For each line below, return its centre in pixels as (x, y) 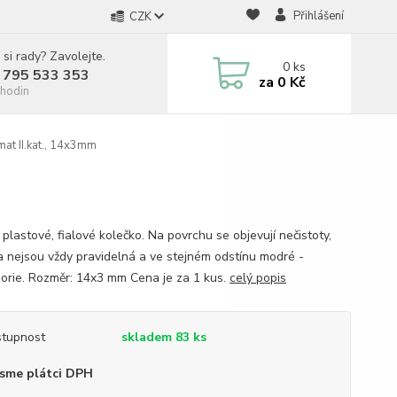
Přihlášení (318, 16)
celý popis (257, 278)
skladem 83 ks (163, 337)
